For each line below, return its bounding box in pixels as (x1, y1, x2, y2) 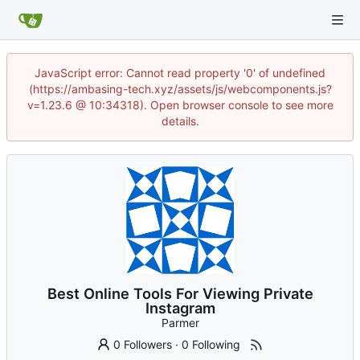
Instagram (145, 299, 215, 317)
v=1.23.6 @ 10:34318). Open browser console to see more (27, 98, 333, 112)
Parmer (161, 316, 199, 330)
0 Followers (113, 337, 173, 352)
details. (161, 114, 199, 128)
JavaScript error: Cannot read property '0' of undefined (35, 66, 325, 80)
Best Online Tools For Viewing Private (47, 284, 313, 303)
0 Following (182, 337, 241, 352)
